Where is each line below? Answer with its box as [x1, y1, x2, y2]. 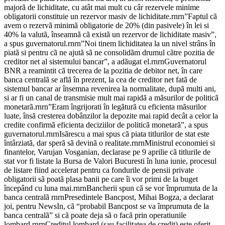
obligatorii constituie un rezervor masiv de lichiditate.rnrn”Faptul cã [4, 12, 217, 21]
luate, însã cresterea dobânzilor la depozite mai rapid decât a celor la [4, 111, 218, 121]
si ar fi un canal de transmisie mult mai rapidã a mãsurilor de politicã [4, 93, 218, 102]
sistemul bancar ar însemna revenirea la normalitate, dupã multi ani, [4, 84, 216, 93]
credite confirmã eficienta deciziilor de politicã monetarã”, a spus [4, 121, 208, 130]
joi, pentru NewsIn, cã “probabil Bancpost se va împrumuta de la [4, 202, 209, 211]
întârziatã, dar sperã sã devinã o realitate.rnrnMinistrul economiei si [4, 139, 215, 148]
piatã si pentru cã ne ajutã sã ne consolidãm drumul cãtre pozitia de [4, 48, 214, 57]
